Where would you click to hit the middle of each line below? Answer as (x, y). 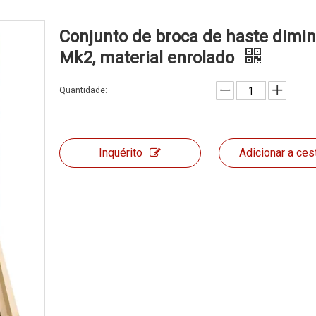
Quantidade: (83, 90)
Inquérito (121, 153)
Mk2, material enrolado (149, 58)
